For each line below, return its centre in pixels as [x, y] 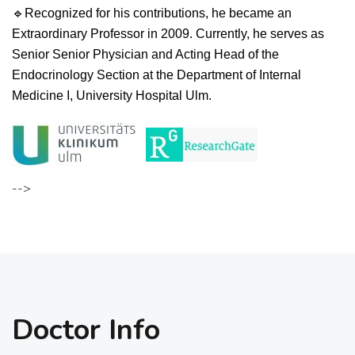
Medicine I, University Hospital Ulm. [112, 96]
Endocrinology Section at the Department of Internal [157, 75]
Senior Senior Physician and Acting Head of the [145, 55]
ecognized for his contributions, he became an [163, 13]
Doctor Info [86, 330]
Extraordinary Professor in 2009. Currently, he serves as [168, 34]
